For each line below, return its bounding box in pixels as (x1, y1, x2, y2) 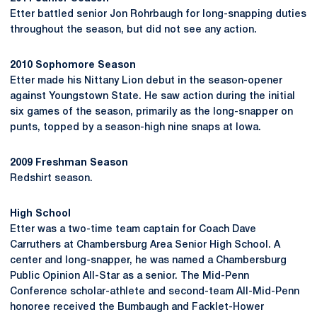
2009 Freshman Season (10, 158, 128, 168)
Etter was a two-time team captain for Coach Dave (10, 225, 256, 234)
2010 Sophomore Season (10, 61, 136, 70)
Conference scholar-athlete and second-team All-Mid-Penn (10, 287, 299, 296)
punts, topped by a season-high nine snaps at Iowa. (10, 123, 261, 132)
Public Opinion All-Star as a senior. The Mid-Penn (10, 272, 249, 281)
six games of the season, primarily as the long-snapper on (10, 108, 293, 117)
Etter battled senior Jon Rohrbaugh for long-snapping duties (10, 10, 306, 19)
